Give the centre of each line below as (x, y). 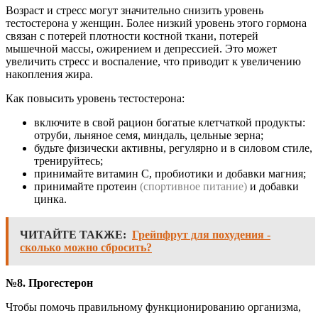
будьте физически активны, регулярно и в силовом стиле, (173, 148)
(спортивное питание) (193, 187)
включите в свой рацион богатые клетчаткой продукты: (170, 123)
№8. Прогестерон (49, 283)
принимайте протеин (87, 187)
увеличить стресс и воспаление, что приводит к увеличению (153, 62)
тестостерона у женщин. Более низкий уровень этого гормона (156, 23)
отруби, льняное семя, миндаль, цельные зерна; (149, 136)
